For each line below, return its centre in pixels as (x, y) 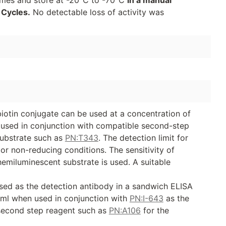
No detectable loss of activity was (97, 12)
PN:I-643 (146, 199)
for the (155, 211)
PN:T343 (81, 138)
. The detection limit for (143, 138)
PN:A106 (125, 211)
